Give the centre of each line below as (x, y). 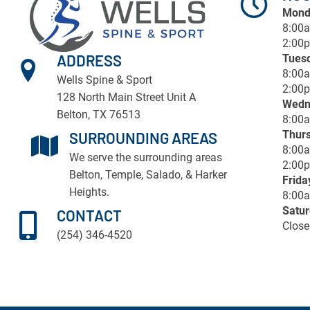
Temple (123, 175)
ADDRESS (89, 61)
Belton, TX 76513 (99, 115)
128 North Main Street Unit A (126, 98)
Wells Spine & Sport (104, 80)
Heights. (89, 192)
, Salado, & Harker (184, 175)
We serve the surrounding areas (146, 158)
